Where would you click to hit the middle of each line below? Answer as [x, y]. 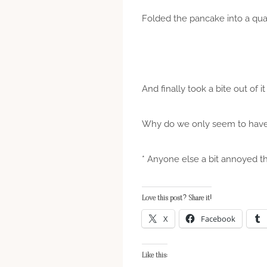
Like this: [155, 255]
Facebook [218, 218]
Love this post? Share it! [177, 198]
